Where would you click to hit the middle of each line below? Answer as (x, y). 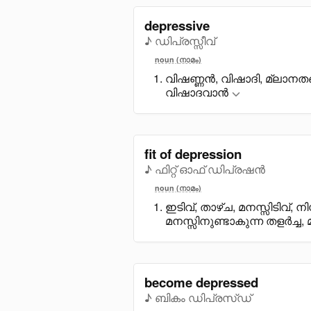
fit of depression (193, 153)
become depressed (201, 282)
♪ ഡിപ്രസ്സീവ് (180, 40)
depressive (177, 25)
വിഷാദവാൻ (197, 92)
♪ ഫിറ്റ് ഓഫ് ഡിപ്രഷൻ (205, 169)
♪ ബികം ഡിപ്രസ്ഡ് (198, 297)
